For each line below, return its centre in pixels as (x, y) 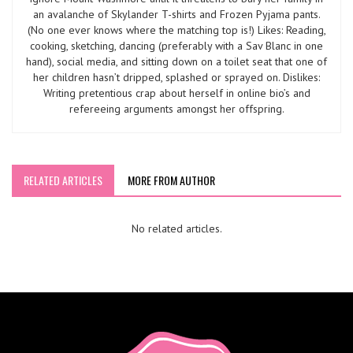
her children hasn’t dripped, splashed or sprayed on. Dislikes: (176, 78)
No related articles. (176, 229)
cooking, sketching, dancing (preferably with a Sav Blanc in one (176, 46)
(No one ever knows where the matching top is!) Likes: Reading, (176, 30)
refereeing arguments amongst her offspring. (176, 109)
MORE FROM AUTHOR (171, 180)
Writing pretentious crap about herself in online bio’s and (176, 93)
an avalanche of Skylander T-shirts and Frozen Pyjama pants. (176, 15)
